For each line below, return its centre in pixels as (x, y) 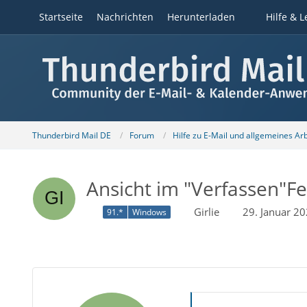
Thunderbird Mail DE (71, 135)
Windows (149, 212)
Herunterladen (201, 17)
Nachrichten (125, 17)
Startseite (61, 17)
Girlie (206, 212)
